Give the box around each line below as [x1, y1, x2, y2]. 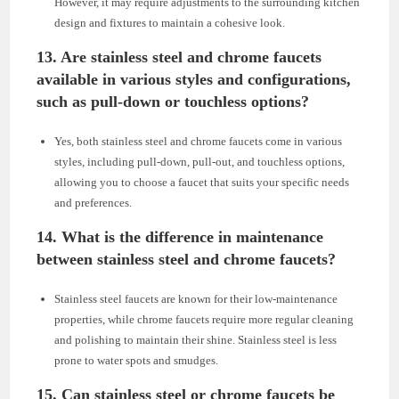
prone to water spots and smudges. [54, 354, 219, 368]
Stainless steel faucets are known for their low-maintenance [54, 292, 338, 306]
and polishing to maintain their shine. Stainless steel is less [54, 333, 338, 347]
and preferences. [54, 196, 133, 210]
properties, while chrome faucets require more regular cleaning [54, 313, 354, 327]
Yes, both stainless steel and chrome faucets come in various [54, 134, 343, 149]
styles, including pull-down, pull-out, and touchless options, [54, 155, 346, 169]
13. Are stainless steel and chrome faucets [37, 48, 322, 67]
